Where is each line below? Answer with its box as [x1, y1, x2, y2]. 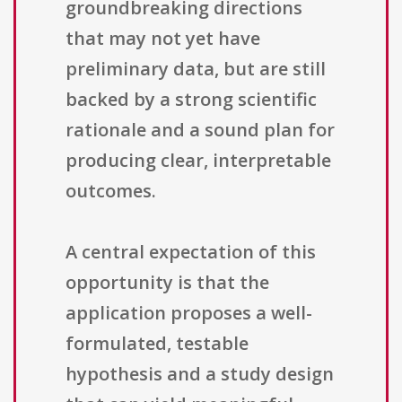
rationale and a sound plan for [66, 118, 335, 143]
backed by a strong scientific [66, 87, 317, 112]
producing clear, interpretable [66, 148, 331, 173]
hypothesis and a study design [66, 362, 334, 387]
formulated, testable [66, 331, 249, 356]
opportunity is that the [66, 270, 269, 295]
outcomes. [66, 179, 156, 204]
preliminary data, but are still [66, 57, 326, 82]
